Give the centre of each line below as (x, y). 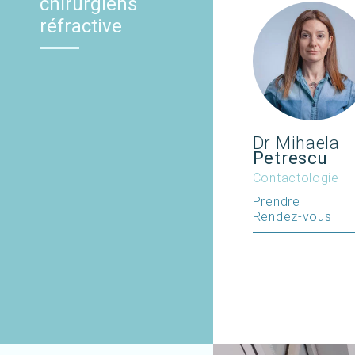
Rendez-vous (292, 217)
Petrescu (290, 158)
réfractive (81, 27)
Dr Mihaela (296, 143)
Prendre (276, 202)
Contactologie (296, 178)
